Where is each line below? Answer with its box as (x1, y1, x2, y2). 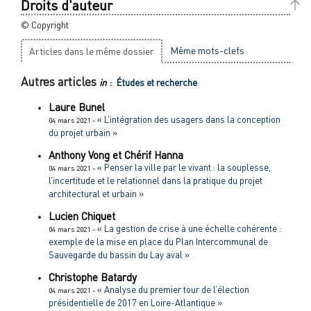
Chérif (124, 148, 154, 161)
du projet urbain (49, 126, 110, 138)
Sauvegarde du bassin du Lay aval (49, 249, 183, 260)
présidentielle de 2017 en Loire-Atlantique (49, 296, 215, 308)
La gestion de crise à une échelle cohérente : (104, 222, 281, 234)
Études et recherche (117, 77, 197, 89)
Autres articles (21, 74, 99, 90)
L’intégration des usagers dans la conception (104, 113, 280, 125)
